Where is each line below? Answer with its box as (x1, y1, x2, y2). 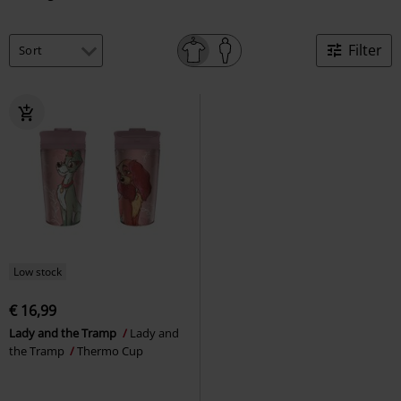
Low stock (13, 263, 62, 279)
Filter (348, 39, 382, 60)
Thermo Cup (77, 342, 143, 359)
